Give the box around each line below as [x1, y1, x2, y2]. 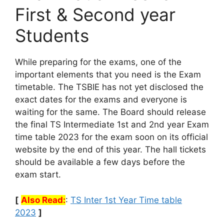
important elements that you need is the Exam [15, 69, 201, 79]
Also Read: [21, 194, 65, 205]
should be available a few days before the [15, 157, 185, 167]
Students [15, 25, 89, 46]
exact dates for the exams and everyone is [15, 94, 187, 104]
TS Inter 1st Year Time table [70, 194, 182, 205]
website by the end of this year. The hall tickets [15, 144, 206, 154]
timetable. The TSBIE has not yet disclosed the [15, 82, 203, 92]
